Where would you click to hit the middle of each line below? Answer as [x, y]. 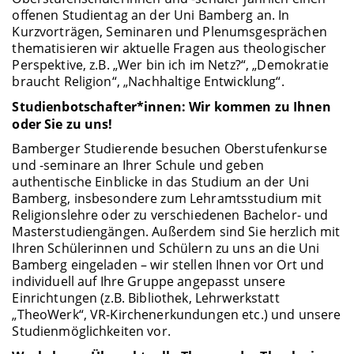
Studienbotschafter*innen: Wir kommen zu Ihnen [171, 106]
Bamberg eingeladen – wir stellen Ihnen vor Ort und [168, 265]
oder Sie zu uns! [62, 124]
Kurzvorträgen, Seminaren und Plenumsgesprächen [169, 31]
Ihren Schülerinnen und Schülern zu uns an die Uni [166, 249]
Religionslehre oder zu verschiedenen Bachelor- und [170, 215]
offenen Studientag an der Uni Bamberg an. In [151, 15]
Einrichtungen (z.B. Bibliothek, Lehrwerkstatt [146, 298]
